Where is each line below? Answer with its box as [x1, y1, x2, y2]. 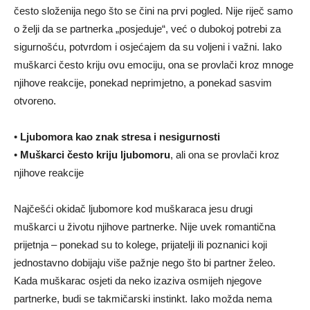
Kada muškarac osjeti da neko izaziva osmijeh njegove [14, 274, 262, 286]
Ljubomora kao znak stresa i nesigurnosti [20, 130, 220, 143]
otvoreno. [14, 94, 56, 107]
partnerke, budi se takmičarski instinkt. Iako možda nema [14, 292, 272, 304]
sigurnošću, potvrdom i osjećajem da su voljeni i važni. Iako [14, 40, 282, 53]
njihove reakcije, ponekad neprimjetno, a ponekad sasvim [14, 76, 272, 89]
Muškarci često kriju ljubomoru [20, 148, 170, 161]
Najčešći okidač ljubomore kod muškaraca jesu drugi [14, 202, 253, 215]
